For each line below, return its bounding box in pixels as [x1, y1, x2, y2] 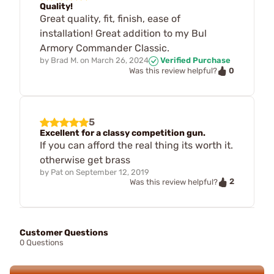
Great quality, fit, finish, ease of [40, 12, 180, 24]
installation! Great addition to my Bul [40, 27, 207, 39]
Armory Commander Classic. [40, 42, 169, 54]
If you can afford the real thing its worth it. [40, 139, 233, 152]
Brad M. [51, 55, 78, 65]
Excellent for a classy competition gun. [40, 128, 206, 139]
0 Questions [20, 237, 64, 247]
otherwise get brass [40, 154, 130, 166]
